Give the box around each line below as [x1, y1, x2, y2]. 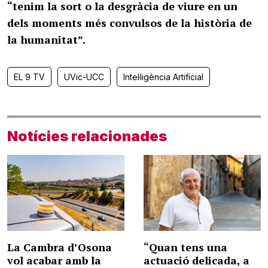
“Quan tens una [144, 240, 227, 255]
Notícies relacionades [7, 127, 167, 145]
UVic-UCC [64, 72, 104, 82]
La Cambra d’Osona [7, 240, 112, 255]
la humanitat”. [7, 32, 86, 47]
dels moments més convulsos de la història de [7, 16, 252, 30]
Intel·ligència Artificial [123, 72, 203, 82]
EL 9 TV [14, 72, 45, 82]
